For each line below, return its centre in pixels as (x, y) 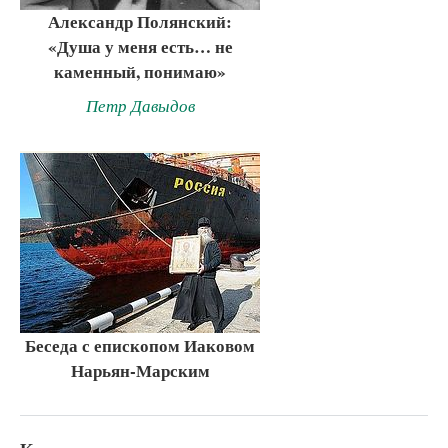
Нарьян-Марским (140, 370)
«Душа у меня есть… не (140, 47)
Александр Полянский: (140, 22)
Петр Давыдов (140, 106)
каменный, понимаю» (140, 72)
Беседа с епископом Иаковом (140, 345)
